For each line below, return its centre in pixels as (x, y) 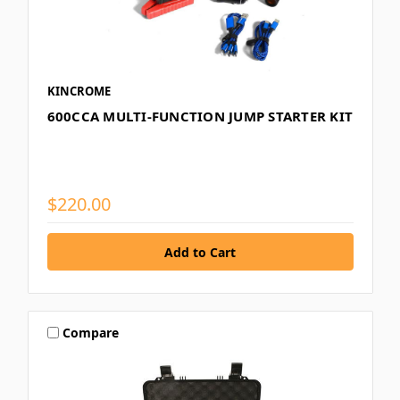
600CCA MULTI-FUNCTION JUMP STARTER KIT (200, 116)
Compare (91, 332)
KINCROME (79, 91)
